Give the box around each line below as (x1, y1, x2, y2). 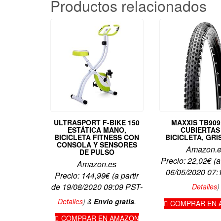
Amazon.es (77, 158, 117, 170)
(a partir (110, 169, 139, 181)
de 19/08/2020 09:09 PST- (51, 181, 143, 192)
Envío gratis (93, 196, 134, 206)
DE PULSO (79, 147, 114, 157)
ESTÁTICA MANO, (67, 124, 126, 135)
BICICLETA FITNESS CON (54, 132, 140, 142)
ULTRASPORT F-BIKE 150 (54, 117, 140, 127)
